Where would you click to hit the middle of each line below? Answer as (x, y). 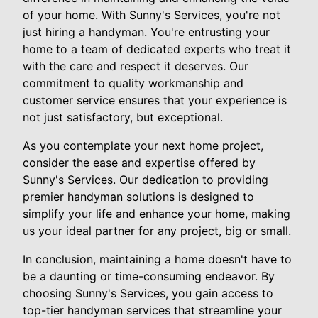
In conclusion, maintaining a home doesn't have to (157, 259)
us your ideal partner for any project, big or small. (157, 230)
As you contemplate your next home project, (143, 145)
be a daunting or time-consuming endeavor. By (149, 276)
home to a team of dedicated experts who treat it (157, 49)
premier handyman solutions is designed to (138, 196)
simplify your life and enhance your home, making (157, 213)
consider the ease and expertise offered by (139, 162)
